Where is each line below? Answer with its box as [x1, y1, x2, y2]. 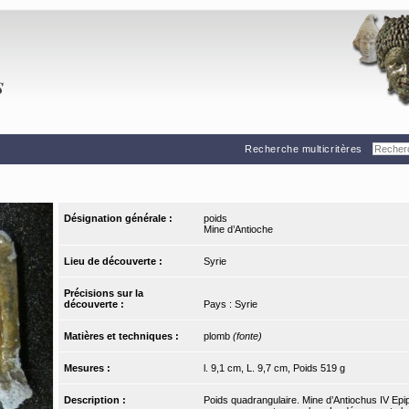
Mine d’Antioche [203, 224, 273, 236]
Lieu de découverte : [64, 256, 166, 267]
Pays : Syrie [203, 299, 257, 310]
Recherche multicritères [245, 142, 362, 154]
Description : [64, 394, 130, 406]
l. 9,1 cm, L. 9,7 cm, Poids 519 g [203, 362, 345, 374]
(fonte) [232, 330, 262, 342]
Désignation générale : [64, 213, 176, 225]
